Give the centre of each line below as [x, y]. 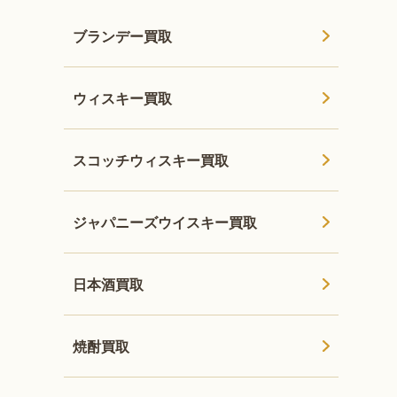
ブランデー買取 [123, 35]
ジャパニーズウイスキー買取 [165, 222]
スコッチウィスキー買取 [151, 160]
